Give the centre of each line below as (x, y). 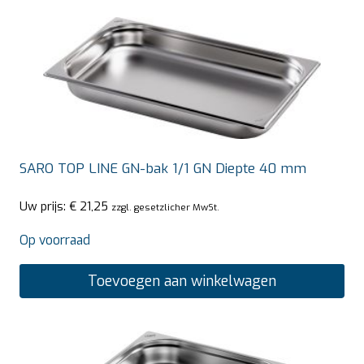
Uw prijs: (44, 206)
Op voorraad (55, 240)
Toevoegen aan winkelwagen (182, 281)
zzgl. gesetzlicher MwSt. (165, 207)
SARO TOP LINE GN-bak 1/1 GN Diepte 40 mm (163, 168)
